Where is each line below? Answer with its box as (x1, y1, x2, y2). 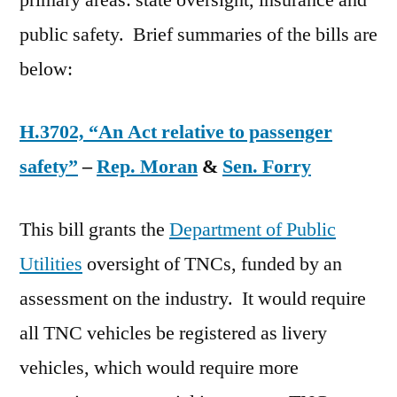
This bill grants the (19, 217, 169, 243)
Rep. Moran (97, 154, 198, 180)
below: (19, 57, 73, 82)
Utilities (19, 252, 82, 277)
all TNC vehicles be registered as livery (19, 321, 327, 346)
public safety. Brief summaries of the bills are (19, 22, 378, 48)
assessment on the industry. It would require (19, 286, 366, 312)
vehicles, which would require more (19, 355, 299, 381)
